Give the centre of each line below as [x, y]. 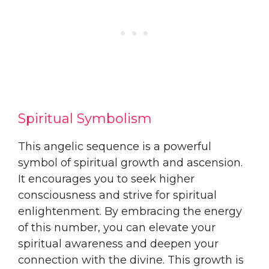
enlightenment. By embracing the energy [130, 211]
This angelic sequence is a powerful [115, 146]
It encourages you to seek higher [106, 179]
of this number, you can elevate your [117, 227]
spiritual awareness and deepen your [118, 243]
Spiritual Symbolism [85, 118]
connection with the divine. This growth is [131, 260]
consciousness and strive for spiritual [117, 195]
